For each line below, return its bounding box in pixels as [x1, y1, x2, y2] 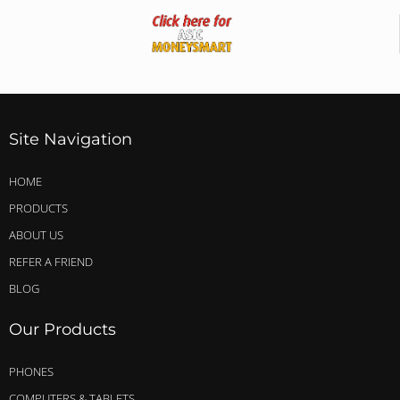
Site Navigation [9, 129, 132, 149]
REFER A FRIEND [9, 253, 93, 270]
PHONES [9, 362, 54, 379]
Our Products [9, 319, 116, 339]
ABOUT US [9, 226, 63, 243]
